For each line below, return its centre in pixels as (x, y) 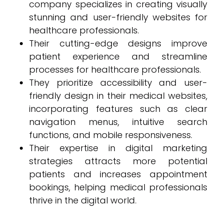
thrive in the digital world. (83, 200)
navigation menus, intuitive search (118, 122)
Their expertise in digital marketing (118, 148)
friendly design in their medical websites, (118, 96)
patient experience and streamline (118, 56)
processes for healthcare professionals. (115, 70)
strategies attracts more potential (118, 161)
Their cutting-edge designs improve (118, 43)
